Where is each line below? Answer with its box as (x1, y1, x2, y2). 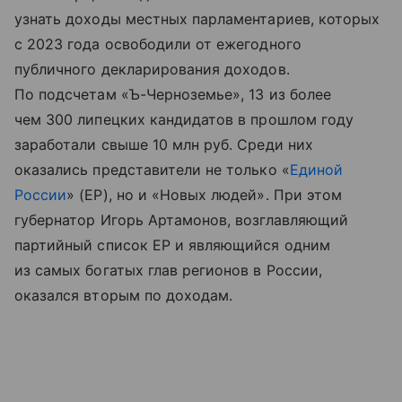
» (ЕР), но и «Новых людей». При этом (66, 186, 343, 205)
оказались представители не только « (14, 161, 290, 179)
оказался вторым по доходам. (14, 286, 233, 305)
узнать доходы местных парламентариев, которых (14, 10, 380, 29)
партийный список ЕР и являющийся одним (14, 236, 330, 255)
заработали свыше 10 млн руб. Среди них (14, 135, 313, 154)
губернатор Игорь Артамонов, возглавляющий (14, 211, 348, 230)
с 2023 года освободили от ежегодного (14, 35, 301, 54)
